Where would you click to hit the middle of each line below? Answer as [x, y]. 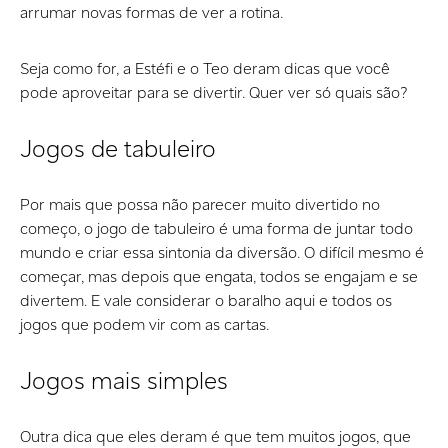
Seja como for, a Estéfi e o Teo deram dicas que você [205, 68]
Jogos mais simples [124, 380]
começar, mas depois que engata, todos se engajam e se [219, 276]
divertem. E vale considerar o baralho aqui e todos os [206, 300]
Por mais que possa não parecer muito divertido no [200, 204]
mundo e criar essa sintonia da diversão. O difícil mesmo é [222, 252]
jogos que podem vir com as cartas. [144, 324]
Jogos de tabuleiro [121, 148]
